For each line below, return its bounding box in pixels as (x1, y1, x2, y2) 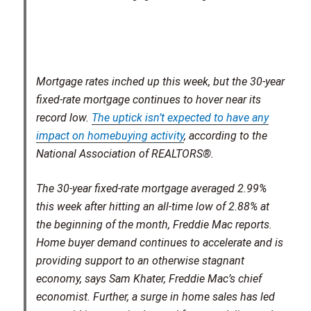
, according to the (184, 129, 268, 143)
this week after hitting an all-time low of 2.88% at (36, 200, 270, 214)
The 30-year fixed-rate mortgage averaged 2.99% (36, 182, 267, 196)
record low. (36, 111, 92, 125)
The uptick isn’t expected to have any (92, 111, 269, 125)
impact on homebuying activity (36, 129, 185, 143)
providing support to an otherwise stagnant (36, 254, 245, 268)
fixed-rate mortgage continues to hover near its (36, 93, 262, 107)
